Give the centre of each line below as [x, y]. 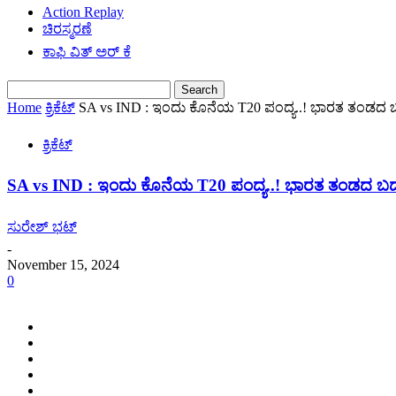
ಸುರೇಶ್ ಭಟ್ [42, 227]
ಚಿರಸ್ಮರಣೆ [67, 29]
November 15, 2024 [63, 265]
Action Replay [83, 12]
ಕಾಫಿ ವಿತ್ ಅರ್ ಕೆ [87, 52]
